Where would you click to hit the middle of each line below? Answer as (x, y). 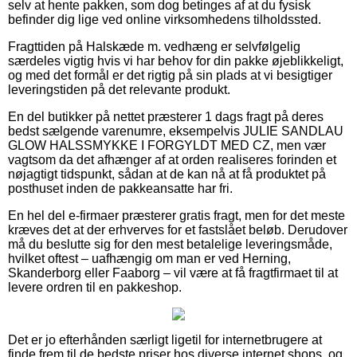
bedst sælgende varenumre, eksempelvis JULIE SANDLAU (176, 131)
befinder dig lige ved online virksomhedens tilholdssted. (165, 19)
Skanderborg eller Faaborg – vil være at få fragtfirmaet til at (173, 273)
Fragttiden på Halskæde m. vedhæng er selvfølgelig (154, 46)
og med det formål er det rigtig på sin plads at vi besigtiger (170, 75)
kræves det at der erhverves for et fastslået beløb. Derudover (178, 229)
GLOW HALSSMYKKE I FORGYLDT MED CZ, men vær (167, 145)
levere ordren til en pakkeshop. (95, 287)
